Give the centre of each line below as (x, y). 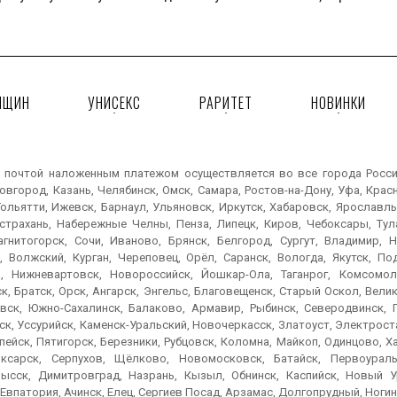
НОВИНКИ (338, 102)
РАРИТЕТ (226, 102)
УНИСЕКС (115, 102)
